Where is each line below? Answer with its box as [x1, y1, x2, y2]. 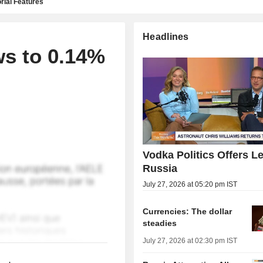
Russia [143, 163, 178, 175]
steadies [143, 218, 177, 228]
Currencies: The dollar [143, 207, 232, 217]
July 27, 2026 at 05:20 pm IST [143, 180, 238, 189]
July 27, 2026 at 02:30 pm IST [143, 237, 238, 245]
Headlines [143, 32, 189, 42]
